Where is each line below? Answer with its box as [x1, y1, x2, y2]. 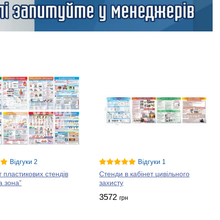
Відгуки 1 [138, 159, 165, 166]
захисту [99, 179, 123, 187]
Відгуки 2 [10, 159, 37, 166]
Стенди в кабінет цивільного [99, 170, 190, 178]
